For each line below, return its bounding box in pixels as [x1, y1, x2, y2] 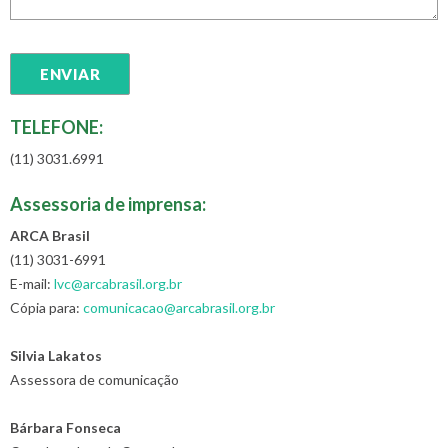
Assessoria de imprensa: [10, 193, 206, 215]
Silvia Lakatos [10, 347, 102, 364]
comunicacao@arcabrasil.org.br [83, 299, 275, 316]
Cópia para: [10, 299, 83, 316]
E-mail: [10, 275, 54, 292]
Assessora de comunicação [10, 371, 179, 388]
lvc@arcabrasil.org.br [54, 275, 182, 292]
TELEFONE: [10, 116, 103, 138]
